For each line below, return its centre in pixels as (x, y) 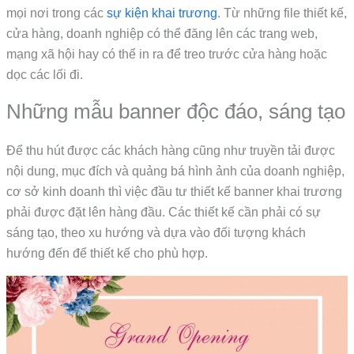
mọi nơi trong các (57, 13)
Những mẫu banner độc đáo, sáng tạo (176, 111)
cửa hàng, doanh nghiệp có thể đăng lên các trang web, (162, 34)
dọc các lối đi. (45, 75)
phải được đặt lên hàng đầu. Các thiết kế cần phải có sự (164, 212)
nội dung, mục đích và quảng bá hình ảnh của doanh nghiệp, (176, 171)
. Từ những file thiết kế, (282, 13)
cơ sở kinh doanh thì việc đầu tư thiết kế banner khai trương (175, 191)
